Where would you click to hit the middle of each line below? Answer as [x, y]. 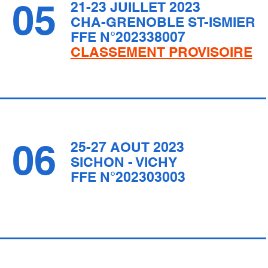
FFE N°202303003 [128, 177]
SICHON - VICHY [124, 162]
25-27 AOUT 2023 [127, 147]
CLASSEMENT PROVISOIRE [161, 52]
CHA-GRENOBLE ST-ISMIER [163, 22]
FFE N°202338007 [128, 37]
